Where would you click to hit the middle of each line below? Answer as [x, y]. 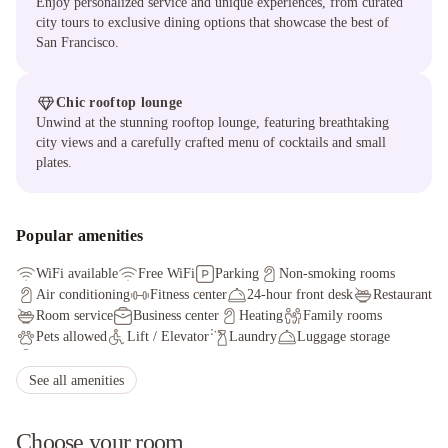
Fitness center [188, 294]
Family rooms [342, 315]
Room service [74, 315]
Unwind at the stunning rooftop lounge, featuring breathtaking [212, 122]
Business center [176, 315]
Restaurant [402, 294]
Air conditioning [83, 294]
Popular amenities [80, 235]
